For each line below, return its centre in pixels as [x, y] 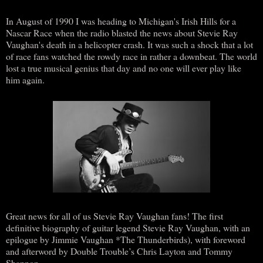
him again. [25, 79]
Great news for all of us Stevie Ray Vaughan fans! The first [114, 215]
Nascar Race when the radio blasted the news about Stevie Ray [122, 32]
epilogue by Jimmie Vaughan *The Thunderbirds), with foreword [126, 239]
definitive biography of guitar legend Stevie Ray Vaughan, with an [128, 227]
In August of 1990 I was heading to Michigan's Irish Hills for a [121, 21]
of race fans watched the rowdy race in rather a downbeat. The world [131, 56]
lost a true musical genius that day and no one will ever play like [124, 68]
